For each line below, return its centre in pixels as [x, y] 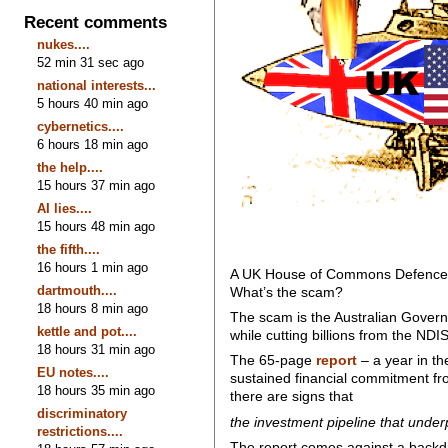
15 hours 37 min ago [96, 185]
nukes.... [64, 44]
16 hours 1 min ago [93, 267]
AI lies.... [65, 208]
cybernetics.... [81, 126]
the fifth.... [69, 249]
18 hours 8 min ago [93, 308]
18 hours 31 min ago [96, 349]
